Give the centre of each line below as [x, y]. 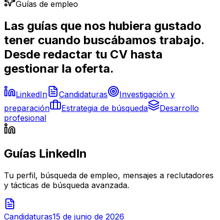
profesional [25, 118]
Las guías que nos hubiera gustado [103, 26]
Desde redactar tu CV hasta [83, 54]
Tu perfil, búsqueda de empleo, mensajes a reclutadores [109, 175]
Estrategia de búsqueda [105, 108]
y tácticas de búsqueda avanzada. [67, 185]
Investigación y [147, 94]
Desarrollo [179, 108]
